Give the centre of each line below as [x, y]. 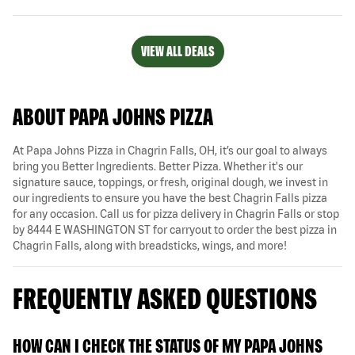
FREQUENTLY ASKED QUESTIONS [165, 298]
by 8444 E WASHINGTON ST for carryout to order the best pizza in [175, 229]
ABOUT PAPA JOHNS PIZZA [113, 116]
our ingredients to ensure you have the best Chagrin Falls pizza [170, 198]
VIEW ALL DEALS [177, 51]
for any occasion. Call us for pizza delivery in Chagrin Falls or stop [176, 214]
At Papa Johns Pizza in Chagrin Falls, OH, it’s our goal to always [170, 150]
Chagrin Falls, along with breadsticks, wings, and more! [150, 245]
